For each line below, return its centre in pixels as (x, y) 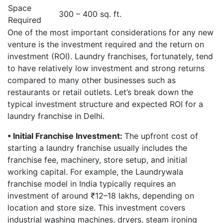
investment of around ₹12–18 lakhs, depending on (101, 196)
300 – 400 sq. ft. (90, 14)
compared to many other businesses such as (92, 80)
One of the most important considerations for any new (111, 32)
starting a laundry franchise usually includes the (97, 148)
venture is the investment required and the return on (106, 44)
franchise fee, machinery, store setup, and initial (97, 160)
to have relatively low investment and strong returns (106, 68)
